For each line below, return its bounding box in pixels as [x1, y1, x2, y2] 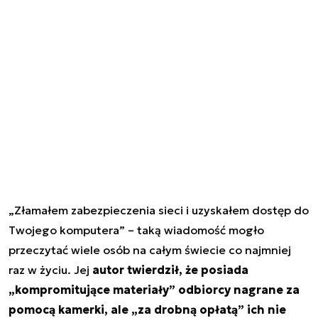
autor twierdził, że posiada [92, 262, 248, 277]
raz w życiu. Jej [9, 262, 92, 277]
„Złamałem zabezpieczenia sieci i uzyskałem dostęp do [9, 202, 309, 217]
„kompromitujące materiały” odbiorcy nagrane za [9, 282, 300, 297]
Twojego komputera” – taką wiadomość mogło [9, 222, 264, 237]
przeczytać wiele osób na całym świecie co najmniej [9, 242, 291, 257]
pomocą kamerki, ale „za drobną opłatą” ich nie [9, 302, 286, 317]
